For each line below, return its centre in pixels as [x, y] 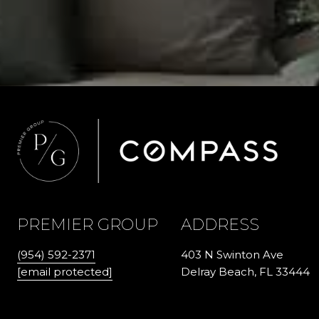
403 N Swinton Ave [232, 255]
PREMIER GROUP [88, 225]
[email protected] [65, 272]
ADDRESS [220, 225]
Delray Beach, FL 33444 [245, 272]
